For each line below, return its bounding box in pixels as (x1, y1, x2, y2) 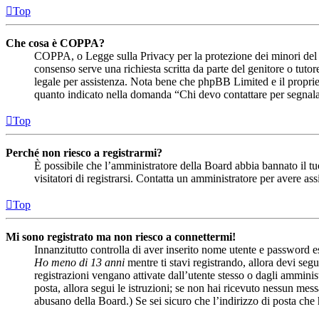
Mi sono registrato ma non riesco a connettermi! (6, 230, 236, 243)
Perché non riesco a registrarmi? (6, 146, 162, 159)
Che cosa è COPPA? (6, 36, 105, 49)
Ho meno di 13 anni (34, 256, 125, 268)
